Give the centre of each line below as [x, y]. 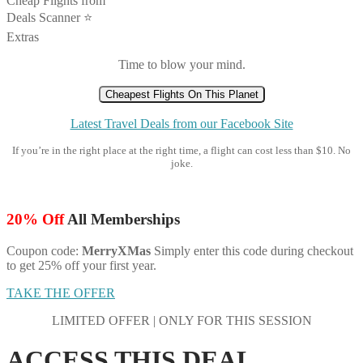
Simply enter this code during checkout [254, 250]
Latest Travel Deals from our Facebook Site [181, 124]
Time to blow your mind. [181, 65]
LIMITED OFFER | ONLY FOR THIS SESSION [181, 320]
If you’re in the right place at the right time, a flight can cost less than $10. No [181, 151]
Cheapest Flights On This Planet [181, 95]
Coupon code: [44, 250]
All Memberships [122, 219]
